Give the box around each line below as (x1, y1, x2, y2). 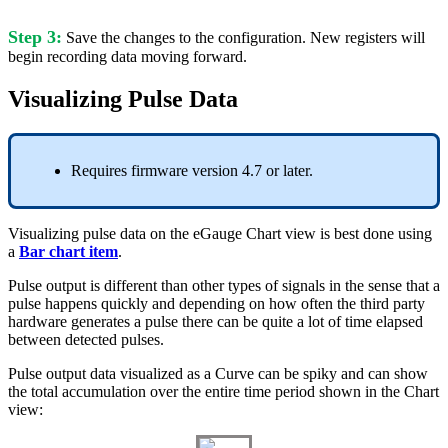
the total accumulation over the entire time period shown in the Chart (8, 383, 439, 401)
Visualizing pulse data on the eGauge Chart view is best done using (8, 225, 432, 243)
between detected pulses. (8, 331, 164, 349)
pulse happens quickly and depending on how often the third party (8, 295, 425, 313)
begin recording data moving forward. (8, 48, 247, 66)
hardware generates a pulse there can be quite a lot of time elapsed (8, 313, 423, 331)
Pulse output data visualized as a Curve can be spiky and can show (8, 365, 428, 383)
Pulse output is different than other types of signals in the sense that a (8, 277, 440, 295)
